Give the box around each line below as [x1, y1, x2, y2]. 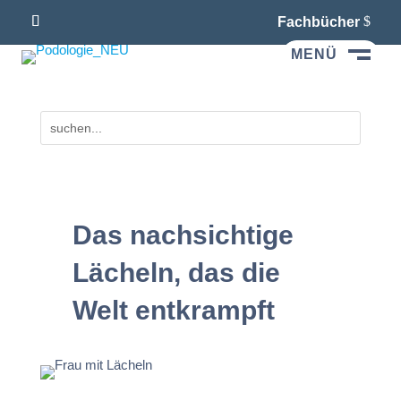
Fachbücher [277, 13, 360, 30]
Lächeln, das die [72, 257, 280, 287]
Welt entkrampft [72, 294, 275, 325]
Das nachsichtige [72, 219, 294, 250]
